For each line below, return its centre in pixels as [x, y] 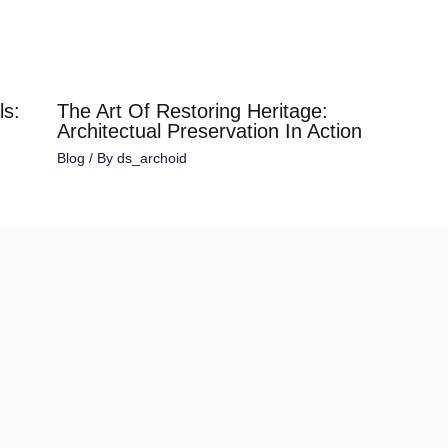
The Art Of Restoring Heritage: [192, 110]
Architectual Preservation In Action [209, 130]
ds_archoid [151, 157]
